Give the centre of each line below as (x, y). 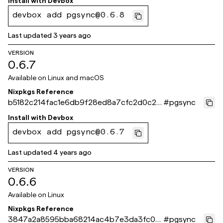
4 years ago (72, 152)
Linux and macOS (76, 78)
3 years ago (72, 35)
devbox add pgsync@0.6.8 (68, 16)
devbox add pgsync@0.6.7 (68, 133)
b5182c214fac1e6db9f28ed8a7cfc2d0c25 (84, 102)
